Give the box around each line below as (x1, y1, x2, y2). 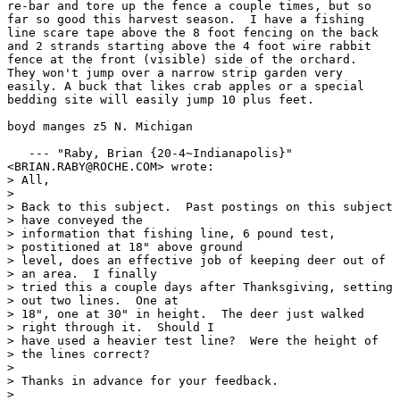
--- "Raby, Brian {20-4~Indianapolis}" (7, 146, 293, 160)
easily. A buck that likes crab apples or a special (7, 79, 364, 93)
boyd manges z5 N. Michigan (7, 119, 193, 133)
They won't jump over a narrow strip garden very (7, 65, 343, 79)
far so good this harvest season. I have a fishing (7, 12, 364, 26)
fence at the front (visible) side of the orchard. (7, 52, 364, 66)
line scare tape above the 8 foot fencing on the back (7, 25, 379, 39)
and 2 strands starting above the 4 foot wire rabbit (7, 38, 371, 53)
